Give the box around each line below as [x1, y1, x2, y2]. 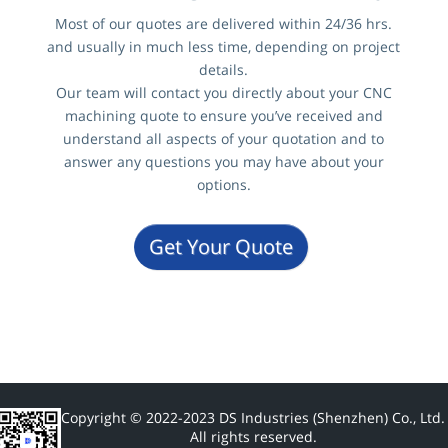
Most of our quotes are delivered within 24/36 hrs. [55, 14, 393, 34]
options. [196, 175, 251, 195]
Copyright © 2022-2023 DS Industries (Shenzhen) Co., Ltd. [61, 408, 445, 428]
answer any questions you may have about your [63, 152, 384, 172]
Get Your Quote [149, 233, 293, 261]
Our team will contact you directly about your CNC [55, 83, 392, 103]
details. [199, 60, 249, 80]
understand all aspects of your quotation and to [63, 129, 385, 149]
